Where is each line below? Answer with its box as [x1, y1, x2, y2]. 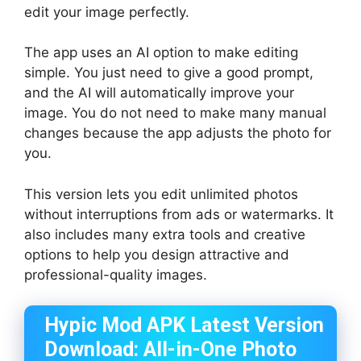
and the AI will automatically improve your [24, 85, 294, 102]
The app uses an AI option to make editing [24, 44, 298, 61]
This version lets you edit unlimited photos [24, 185, 298, 202]
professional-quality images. [24, 266, 207, 283]
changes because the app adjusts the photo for [24, 125, 331, 142]
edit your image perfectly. [24, 3, 189, 20]
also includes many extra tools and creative [24, 226, 305, 243]
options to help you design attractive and [24, 246, 289, 263]
